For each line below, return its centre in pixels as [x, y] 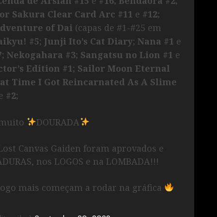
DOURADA [58, 122]
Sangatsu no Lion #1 [128, 54]
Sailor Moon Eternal [124, 68]
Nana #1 [157, 41]
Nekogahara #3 [41, 54]
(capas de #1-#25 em [117, 27]
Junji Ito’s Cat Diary [88, 41]
